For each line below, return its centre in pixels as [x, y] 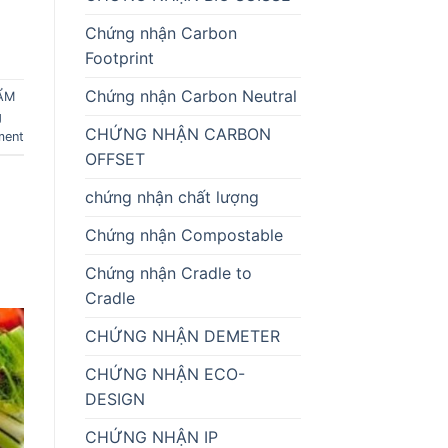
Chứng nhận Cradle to [168, 272]
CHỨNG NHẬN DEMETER [182, 335]
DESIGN [114, 398]
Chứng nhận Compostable [183, 234]
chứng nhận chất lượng [171, 196]
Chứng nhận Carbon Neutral [190, 95]
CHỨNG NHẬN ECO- [164, 373]
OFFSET [114, 158]
